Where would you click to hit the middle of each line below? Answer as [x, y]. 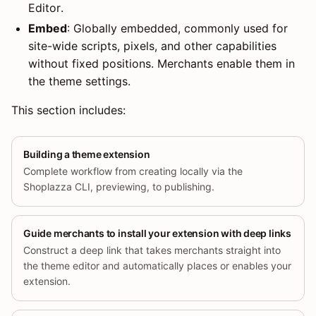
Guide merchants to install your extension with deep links [158, 233]
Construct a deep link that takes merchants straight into [152, 250]
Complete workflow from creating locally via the [133, 171]
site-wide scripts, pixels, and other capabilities [152, 46]
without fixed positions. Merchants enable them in [162, 64]
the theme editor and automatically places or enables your [157, 266]
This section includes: [68, 110]
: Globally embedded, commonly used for [177, 29]
